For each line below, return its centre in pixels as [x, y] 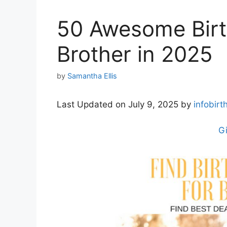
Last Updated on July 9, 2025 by [125, 105]
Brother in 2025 [135, 54]
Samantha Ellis [92, 76]
